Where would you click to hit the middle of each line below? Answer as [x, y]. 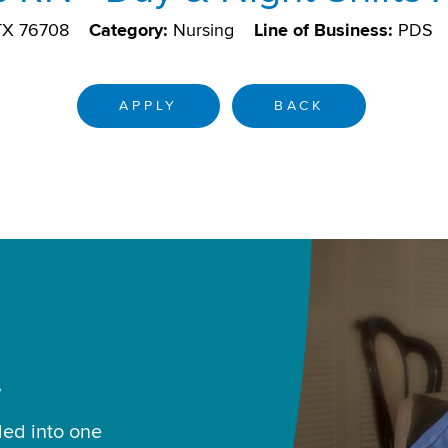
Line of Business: [323, 30]
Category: [128, 30]
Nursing [203, 30]
